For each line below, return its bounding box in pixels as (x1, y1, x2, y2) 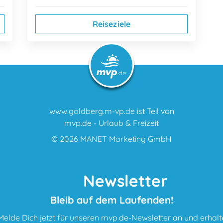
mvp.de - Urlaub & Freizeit (64, 118, 159, 128)
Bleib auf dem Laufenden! (50, 194, 173, 207)
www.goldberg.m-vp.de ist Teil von (49, 106, 174, 116)
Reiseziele (92, 19, 131, 29)
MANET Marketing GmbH (80, 134, 172, 144)
